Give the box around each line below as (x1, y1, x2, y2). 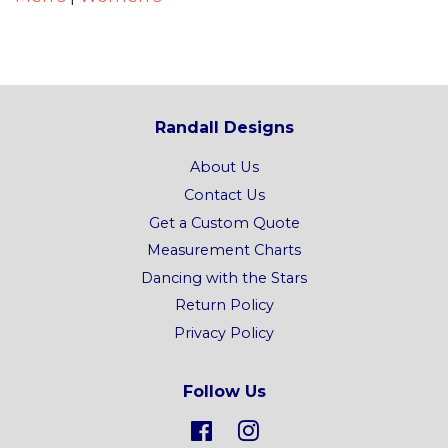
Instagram (258, 421, 334, 440)
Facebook (212, 421, 287, 440)
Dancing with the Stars (141, 268, 307, 287)
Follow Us (182, 381, 266, 401)
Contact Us (183, 185, 265, 204)
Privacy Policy (174, 324, 274, 343)
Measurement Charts (147, 241, 301, 260)
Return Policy (174, 296, 274, 315)
